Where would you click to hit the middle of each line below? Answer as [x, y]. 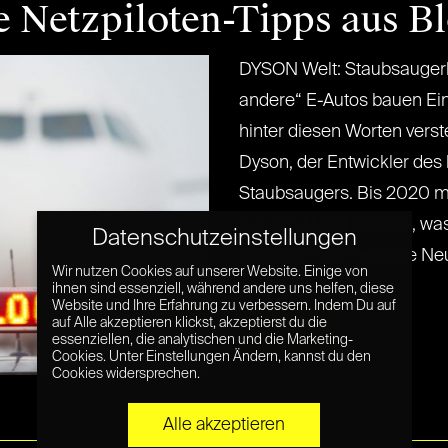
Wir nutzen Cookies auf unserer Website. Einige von [209, 272]
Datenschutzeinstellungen [224, 239]
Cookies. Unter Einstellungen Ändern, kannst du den [211, 357]
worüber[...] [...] [295, 287]
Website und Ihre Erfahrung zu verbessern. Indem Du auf [223, 306]
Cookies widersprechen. [125, 374]
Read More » [289, 323]
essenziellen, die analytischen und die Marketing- [202, 340]
